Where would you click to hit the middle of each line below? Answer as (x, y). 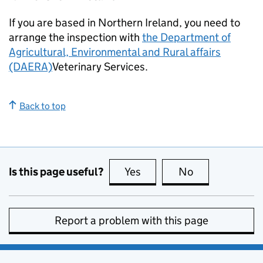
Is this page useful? (56, 171)
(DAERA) (31, 67)
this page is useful (186, 172)
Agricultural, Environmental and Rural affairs (115, 52)
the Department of (186, 37)
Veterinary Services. (100, 67)
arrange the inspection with (75, 37)
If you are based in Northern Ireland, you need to (124, 23)
